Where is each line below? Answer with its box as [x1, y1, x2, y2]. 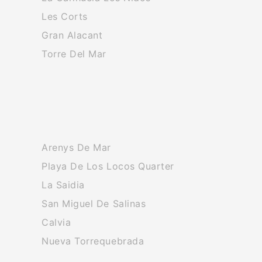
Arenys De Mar [42, 142, 112, 153]
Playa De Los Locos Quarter [42, 160, 175, 172]
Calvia [42, 216, 71, 228]
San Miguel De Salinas [42, 198, 146, 209]
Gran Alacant [42, 29, 103, 41]
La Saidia [42, 179, 85, 191]
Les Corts [42, 11, 88, 22]
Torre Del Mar [42, 48, 107, 60]
